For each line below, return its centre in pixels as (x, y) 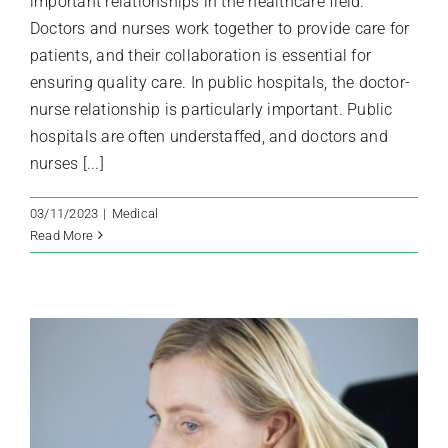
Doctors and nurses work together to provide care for (220, 28)
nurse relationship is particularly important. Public (211, 109)
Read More (62, 235)
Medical (135, 213)
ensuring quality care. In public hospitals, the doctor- (220, 82)
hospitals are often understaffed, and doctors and (209, 136)
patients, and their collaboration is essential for (200, 55)
